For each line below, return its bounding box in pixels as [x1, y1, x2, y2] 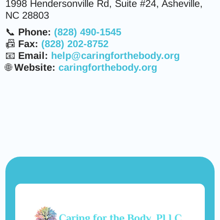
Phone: [18, 27, 52, 37]
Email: [18, 50, 49, 61]
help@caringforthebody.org [51, 50, 180, 61]
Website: [14, 62, 56, 73]
